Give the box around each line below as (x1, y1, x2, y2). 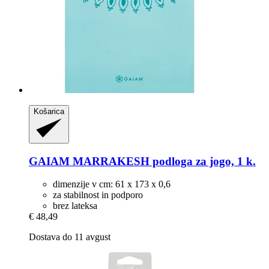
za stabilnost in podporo (53, 190, 143, 201)
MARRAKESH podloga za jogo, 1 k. (70, 154, 256, 168)
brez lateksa (53, 201, 97, 211)
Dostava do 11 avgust (29, 232, 110, 243)
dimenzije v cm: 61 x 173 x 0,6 (53, 179, 171, 190)
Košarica (34, 107, 64, 116)
